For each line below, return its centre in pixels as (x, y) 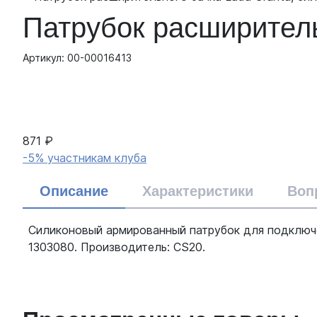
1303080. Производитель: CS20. (117, 247)
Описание (74, 191)
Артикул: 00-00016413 (77, 57)
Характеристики (198, 191)
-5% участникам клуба (85, 157)
